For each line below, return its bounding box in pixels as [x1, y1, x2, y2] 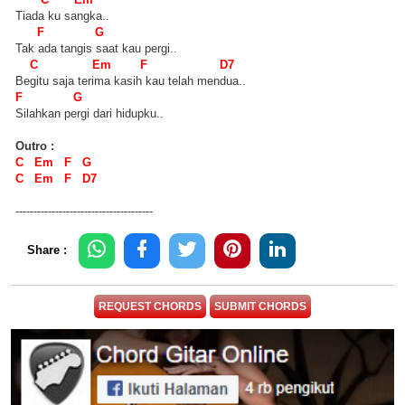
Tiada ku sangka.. [15, 9, 109, 24]
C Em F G [15, 155, 91, 170]
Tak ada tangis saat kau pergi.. [15, 42, 177, 56]
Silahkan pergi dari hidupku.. [15, 107, 164, 121]
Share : [27, 243, 67, 258]
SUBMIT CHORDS [214, 300, 306, 314]
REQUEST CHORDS [99, 300, 202, 314]
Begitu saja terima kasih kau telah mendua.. [15, 74, 246, 89]
